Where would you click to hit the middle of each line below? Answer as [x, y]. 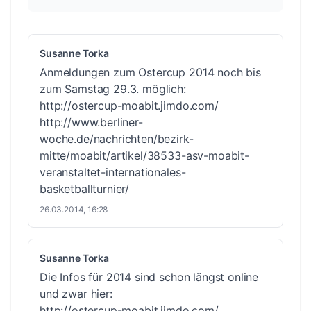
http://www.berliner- [91, 122]
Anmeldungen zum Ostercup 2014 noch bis [150, 72]
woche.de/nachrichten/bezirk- [117, 138]
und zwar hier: [76, 293]
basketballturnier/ [85, 188]
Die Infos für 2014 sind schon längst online [149, 277]
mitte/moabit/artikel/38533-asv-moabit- [144, 155]
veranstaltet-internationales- [113, 172]
